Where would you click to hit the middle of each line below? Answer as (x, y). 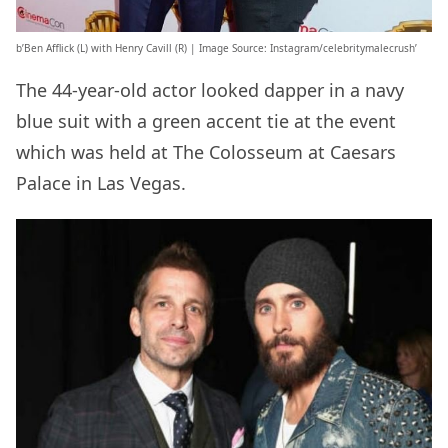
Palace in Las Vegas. (101, 183)
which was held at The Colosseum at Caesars (206, 152)
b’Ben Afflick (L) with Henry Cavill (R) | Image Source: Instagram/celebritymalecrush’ (216, 48)
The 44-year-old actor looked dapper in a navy (210, 90)
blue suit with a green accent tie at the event (206, 121)
